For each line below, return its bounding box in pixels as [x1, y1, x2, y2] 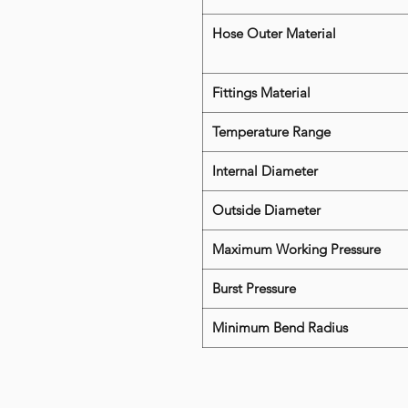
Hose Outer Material [212, 25, 336, 43]
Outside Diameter [212, 201, 321, 219]
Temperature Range [212, 123, 331, 141]
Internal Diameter [212, 162, 318, 180]
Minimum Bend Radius [212, 319, 348, 337]
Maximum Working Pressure [212, 240, 381, 259]
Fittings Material [212, 84, 311, 102]
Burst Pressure [212, 280, 296, 298]
